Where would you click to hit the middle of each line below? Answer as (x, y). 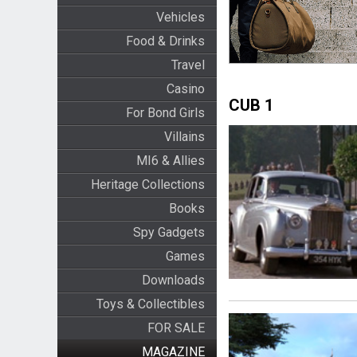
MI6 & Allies (170, 161)
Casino (185, 89)
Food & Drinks (165, 41)
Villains (184, 137)
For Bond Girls (165, 113)
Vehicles (180, 17)
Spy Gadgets (169, 232)
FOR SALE (176, 328)
